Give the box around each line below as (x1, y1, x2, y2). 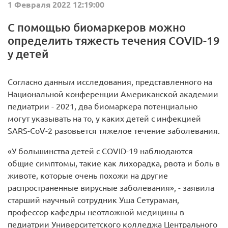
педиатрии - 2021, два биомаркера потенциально (8, 101, 197, 111)
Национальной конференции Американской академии (8, 89, 218, 99)
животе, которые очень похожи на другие (8, 170, 168, 180)
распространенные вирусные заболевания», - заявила (8, 183, 214, 192)
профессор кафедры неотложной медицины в (8, 207, 184, 217)
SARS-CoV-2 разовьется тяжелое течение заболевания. (8, 126, 220, 135)
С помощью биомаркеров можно (8, 20, 186, 34)
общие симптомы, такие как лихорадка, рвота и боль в (8, 158, 220, 168)
